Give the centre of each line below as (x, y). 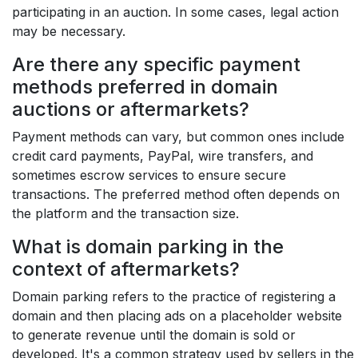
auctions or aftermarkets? (131, 109)
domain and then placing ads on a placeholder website (177, 316)
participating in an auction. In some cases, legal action (175, 12)
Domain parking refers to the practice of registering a (174, 296)
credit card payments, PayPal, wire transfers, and (163, 156)
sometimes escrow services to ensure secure (149, 175)
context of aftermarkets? (126, 269)
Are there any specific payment (156, 64)
